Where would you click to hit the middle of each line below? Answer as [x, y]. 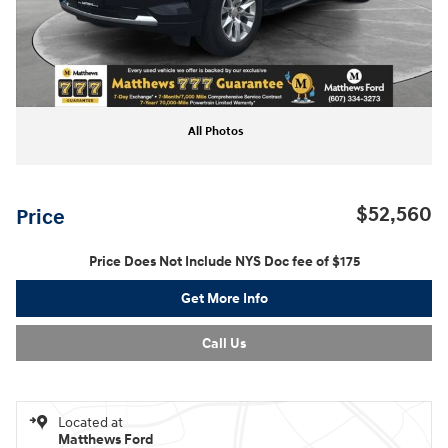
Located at [90, 423]
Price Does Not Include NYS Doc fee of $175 [224, 261]
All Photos [216, 131]
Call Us [224, 343]
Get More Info [224, 298]
